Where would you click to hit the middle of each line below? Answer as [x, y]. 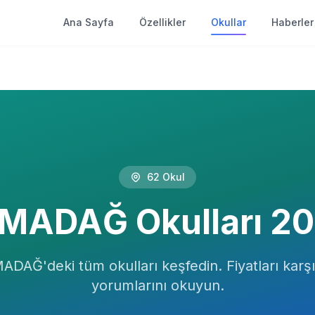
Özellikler [162, 22]
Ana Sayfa [89, 22]
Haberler [292, 22]
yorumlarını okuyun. [157, 285]
